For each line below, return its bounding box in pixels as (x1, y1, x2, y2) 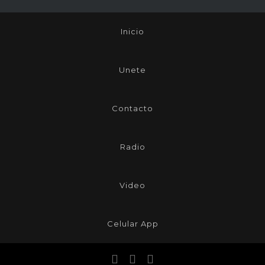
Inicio (121, 27, 144, 37)
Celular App (106, 219, 159, 229)
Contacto (112, 104, 153, 114)
